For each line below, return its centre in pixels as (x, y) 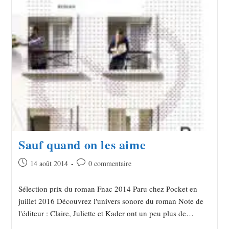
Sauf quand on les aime (82, 144)
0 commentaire (110, 163)
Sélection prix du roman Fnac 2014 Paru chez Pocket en (108, 188)
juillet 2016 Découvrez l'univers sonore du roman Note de (111, 201)
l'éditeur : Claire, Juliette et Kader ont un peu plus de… (106, 213)
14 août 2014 (49, 163)
